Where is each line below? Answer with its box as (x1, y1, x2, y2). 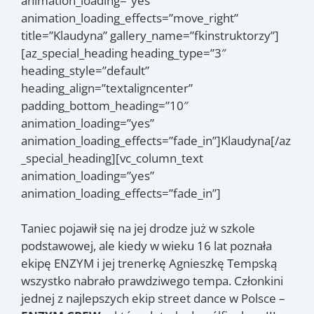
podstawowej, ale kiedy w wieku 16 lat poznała (21, 238, 272, 254)
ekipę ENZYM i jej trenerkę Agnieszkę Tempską (21, 255, 277, 271)
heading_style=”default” (21, 62, 149, 78)
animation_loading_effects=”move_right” (21, 9, 238, 26)
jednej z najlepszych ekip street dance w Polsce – (21, 290, 285, 306)
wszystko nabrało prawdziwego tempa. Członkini (21, 273, 283, 289)
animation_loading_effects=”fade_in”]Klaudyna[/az (21, 132, 291, 149)
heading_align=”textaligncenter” (21, 79, 193, 96)
